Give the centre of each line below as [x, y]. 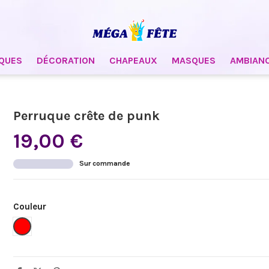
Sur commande [104, 163]
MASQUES [193, 60]
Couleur [30, 206]
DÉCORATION [65, 60]
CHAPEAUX [133, 60]
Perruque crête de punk [87, 116]
